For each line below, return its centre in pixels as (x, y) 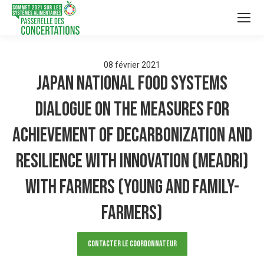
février (127, 65)
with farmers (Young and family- (132, 187)
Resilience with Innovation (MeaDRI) (132, 161)
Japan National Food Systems (132, 83)
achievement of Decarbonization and (132, 135)
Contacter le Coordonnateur (132, 244)
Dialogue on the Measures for (132, 109)
